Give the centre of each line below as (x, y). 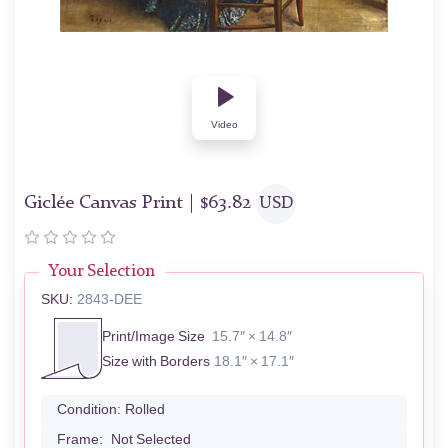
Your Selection (102, 272)
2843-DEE (109, 300)
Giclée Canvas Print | (112, 204)
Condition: (89, 410)
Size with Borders (156, 361)
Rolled (145, 410)
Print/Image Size (153, 336)
